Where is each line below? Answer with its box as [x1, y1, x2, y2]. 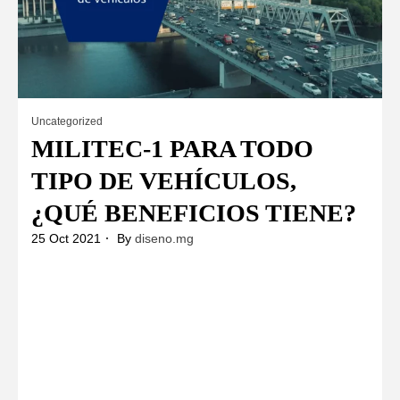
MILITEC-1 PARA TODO [31, 134, 313, 162]
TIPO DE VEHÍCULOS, [31, 166, 296, 195]
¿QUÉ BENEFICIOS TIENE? [31, 198, 356, 227]
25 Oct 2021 [31, 230, 101, 246]
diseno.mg [135, 230, 194, 246]
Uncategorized [31, 114, 103, 128]
